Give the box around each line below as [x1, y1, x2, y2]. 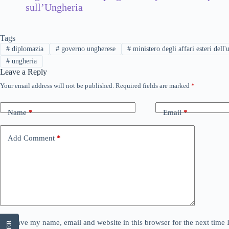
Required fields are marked [116, 82, 191, 90]
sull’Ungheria [26, 1, 83, 13]
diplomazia [9, 44, 43, 53]
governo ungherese [59, 44, 116, 53]
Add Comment [8, 133, 55, 142]
